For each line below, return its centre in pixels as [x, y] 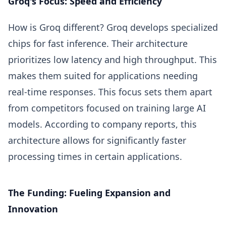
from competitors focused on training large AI [107, 108]
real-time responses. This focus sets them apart [110, 92]
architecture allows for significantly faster [97, 140]
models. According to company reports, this [102, 124]
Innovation [33, 209]
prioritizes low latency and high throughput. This [112, 60]
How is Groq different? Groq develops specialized [113, 27]
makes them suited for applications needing [103, 76]
